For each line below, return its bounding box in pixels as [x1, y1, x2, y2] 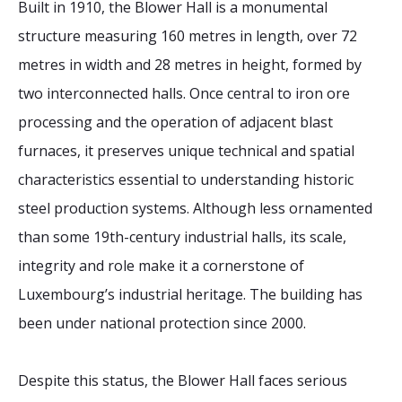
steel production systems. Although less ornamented [18, 198, 372, 218]
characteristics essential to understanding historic [18, 170, 354, 189]
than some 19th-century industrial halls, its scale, [18, 227, 346, 247]
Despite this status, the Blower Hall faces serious [18, 371, 347, 390]
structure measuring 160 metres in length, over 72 [18, 26, 357, 46]
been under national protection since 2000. [18, 313, 306, 333]
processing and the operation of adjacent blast [18, 112, 333, 132]
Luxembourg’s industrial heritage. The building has [18, 284, 363, 304]
